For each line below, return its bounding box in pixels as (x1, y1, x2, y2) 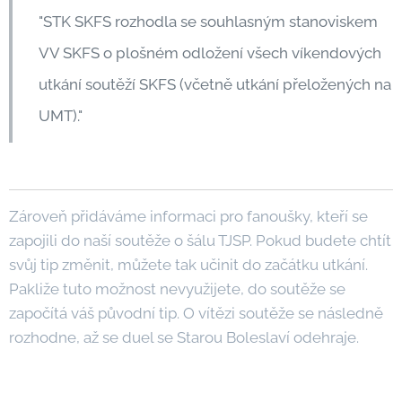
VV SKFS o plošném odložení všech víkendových (39, 44, 381, 62)
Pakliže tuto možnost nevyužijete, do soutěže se (9, 280, 345, 298)
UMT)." (39, 107, 83, 125)
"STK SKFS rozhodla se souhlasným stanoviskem (39, 13, 378, 31)
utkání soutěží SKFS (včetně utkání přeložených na (39, 75, 391, 93)
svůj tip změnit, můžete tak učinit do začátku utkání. (9, 256, 368, 274)
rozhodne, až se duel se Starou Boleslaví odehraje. (9, 328, 359, 346)
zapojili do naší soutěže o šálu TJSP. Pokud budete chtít (9, 232, 391, 249)
